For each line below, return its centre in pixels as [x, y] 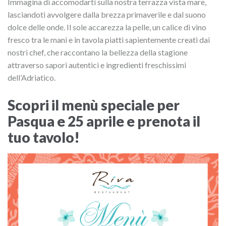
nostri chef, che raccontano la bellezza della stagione [98, 52]
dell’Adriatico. [32, 78]
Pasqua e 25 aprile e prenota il [104, 121]
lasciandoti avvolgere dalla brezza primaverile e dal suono [107, 15]
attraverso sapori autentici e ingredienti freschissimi [97, 65]
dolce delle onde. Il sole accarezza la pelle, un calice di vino [107, 27]
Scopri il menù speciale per [94, 105]
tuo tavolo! [44, 137]
